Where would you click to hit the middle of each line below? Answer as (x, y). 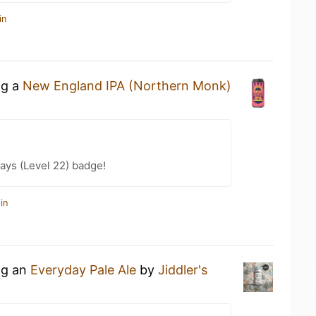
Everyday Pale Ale (83, 270)
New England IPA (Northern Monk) (127, 86)
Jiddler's (183, 270)
